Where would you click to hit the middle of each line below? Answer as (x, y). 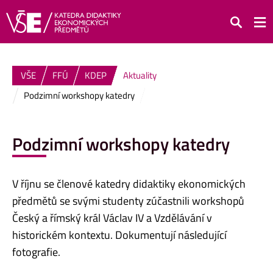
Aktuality (140, 75)
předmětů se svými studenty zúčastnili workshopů (128, 200)
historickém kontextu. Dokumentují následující (119, 235)
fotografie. (36, 252)
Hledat (244, 30)
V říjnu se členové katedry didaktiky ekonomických (129, 183)
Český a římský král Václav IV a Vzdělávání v (112, 218)
